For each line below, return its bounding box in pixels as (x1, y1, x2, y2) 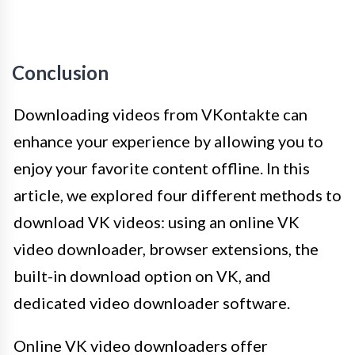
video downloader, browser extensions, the (13, 239, 319, 259)
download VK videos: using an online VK (13, 212, 300, 232)
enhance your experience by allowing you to (13, 132, 323, 151)
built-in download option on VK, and (13, 266, 271, 286)
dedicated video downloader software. (13, 293, 290, 313)
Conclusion (12, 61, 109, 85)
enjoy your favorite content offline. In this (13, 158, 310, 178)
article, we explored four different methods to (13, 185, 342, 205)
